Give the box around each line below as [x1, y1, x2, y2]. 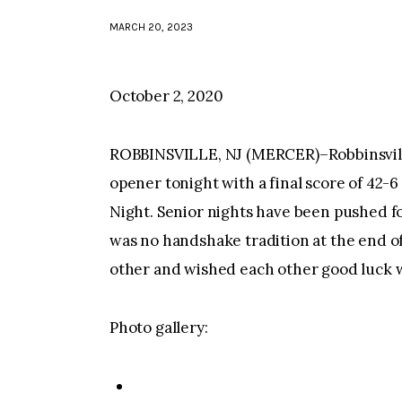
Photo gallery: [109, 318, 208, 338]
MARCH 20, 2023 [109, 21, 193, 34]
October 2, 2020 [109, 85, 223, 106]
